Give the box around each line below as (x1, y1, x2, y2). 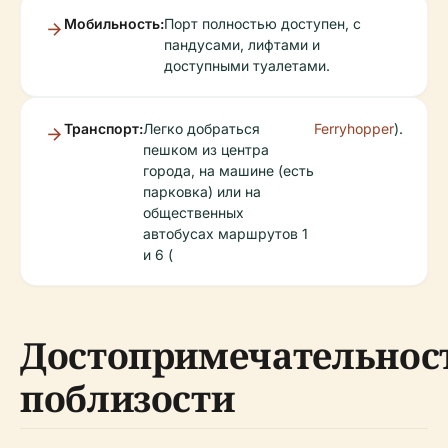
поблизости (20, 374, 235, 423)
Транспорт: (64, 120, 143, 137)
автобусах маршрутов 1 (143, 225, 308, 242)
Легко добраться (143, 120, 260, 137)
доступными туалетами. (164, 57, 330, 74)
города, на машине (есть (143, 162, 314, 179)
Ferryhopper (314, 120, 394, 137)
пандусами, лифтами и (164, 36, 320, 53)
